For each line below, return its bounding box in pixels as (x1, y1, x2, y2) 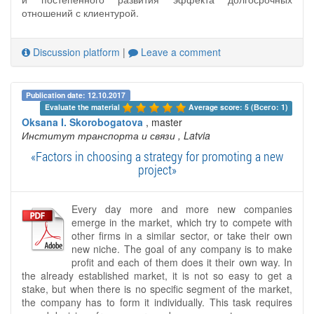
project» (137, 161, 177, 178)
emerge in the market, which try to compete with (71, 214, 292, 229)
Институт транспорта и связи (22, 128, 175, 142)
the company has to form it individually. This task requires (22, 294, 292, 309)
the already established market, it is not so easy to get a (22, 268, 292, 282)
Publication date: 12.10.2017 (26, 89, 126, 100)
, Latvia (178, 128, 210, 142)
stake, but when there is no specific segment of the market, (22, 281, 292, 296)
